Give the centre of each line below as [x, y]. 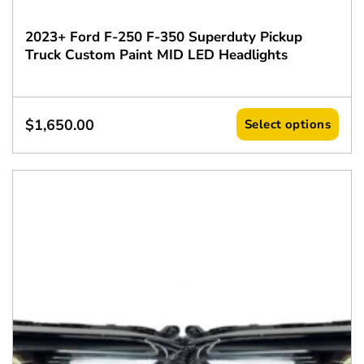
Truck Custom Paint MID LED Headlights [156, 55]
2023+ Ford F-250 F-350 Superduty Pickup [163, 37]
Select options [288, 125]
